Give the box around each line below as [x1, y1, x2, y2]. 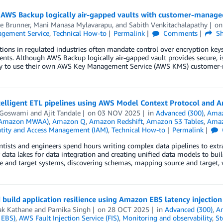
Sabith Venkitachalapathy [128, 20, 208, 29]
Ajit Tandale [43, 109, 81, 117]
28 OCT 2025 [108, 205, 150, 214]
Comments [161, 29, 198, 37]
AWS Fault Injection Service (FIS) [18, 214, 119, 222]
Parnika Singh [47, 205, 91, 214]
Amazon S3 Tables [146, 117, 204, 125]
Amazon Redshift [89, 117, 143, 125]
